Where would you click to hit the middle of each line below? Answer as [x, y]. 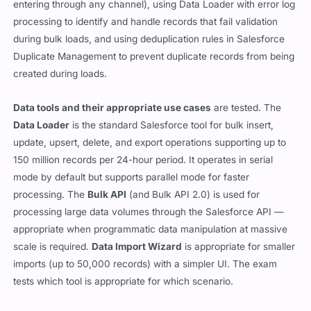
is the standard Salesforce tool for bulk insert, [172, 125]
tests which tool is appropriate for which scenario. [124, 281]
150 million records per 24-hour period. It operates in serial [143, 159]
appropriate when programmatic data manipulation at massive [151, 229]
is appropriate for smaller [239, 246]
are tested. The [246, 107]
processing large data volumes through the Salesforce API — [149, 211]
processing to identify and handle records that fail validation [146, 21]
